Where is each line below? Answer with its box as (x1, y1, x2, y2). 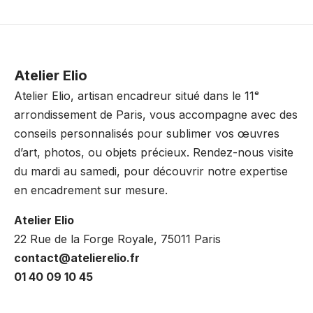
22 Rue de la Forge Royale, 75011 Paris (14, 232, 221, 246)
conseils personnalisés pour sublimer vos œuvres (14, 126, 279, 140)
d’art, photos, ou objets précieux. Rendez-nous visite (14, 145, 293, 159)
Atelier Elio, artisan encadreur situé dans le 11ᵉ (14, 89, 259, 103)
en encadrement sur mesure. (14, 183, 168, 197)
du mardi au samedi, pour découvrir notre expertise (14, 164, 288, 178)
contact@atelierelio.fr (14, 251, 140, 265)
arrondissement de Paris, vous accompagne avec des (14, 108, 298, 122)
